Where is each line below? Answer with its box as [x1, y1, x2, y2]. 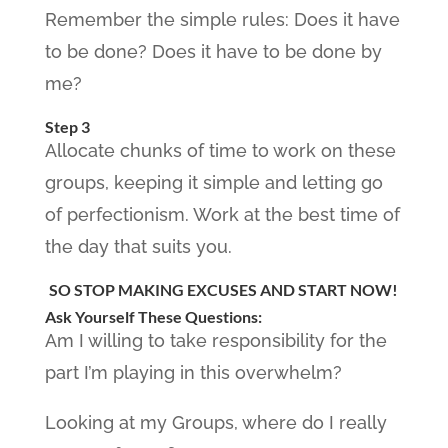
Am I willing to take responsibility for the [44, 330, 387, 351]
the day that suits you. [44, 236, 232, 257]
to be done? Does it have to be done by [44, 41, 382, 62]
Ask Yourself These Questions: [44, 307, 262, 326]
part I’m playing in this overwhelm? [44, 362, 342, 383]
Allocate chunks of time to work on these [44, 140, 396, 161]
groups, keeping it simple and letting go [44, 172, 383, 193]
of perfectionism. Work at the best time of [44, 204, 400, 225]
